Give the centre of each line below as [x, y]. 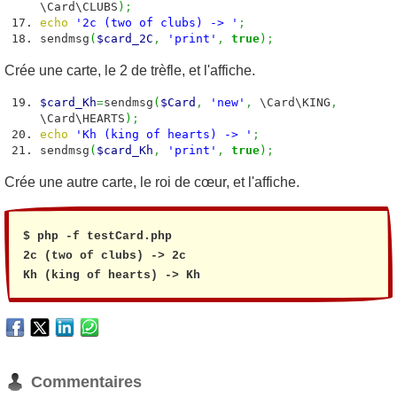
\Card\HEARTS [82, 118]
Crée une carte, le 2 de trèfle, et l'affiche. [130, 70]
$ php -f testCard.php [97, 236]
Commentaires [86, 382]
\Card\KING [292, 102]
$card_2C [125, 39]
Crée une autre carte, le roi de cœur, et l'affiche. [152, 182]
